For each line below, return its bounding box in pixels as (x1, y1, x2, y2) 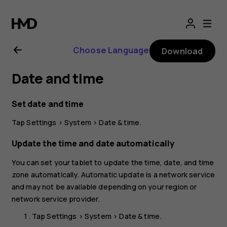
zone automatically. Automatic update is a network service (11, 169, 215, 179)
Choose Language (72, 44, 149, 56)
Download (162, 45, 203, 57)
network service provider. (11, 194, 100, 204)
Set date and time (11, 98, 84, 109)
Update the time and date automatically (11, 138, 174, 149)
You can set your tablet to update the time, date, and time (11, 157, 214, 167)
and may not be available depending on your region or (11, 181, 197, 192)
